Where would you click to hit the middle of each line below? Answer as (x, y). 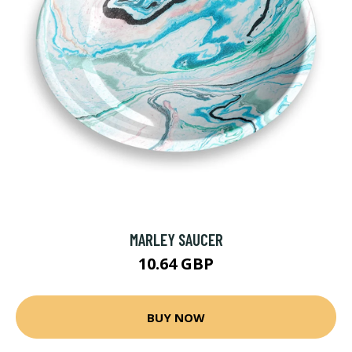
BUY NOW (176, 317)
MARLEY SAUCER (176, 239)
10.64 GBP (176, 264)
